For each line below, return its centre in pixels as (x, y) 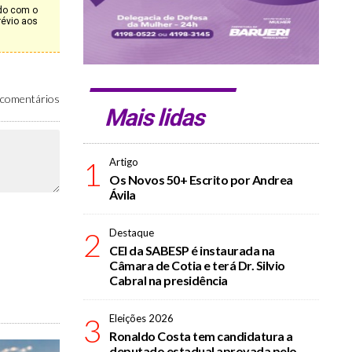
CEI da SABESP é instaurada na (192, 250)
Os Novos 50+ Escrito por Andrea (201, 180)
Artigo (124, 162)
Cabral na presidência (169, 280)
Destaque (132, 233)
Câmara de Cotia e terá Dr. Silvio (197, 265)
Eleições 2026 (141, 318)
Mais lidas (156, 117)
